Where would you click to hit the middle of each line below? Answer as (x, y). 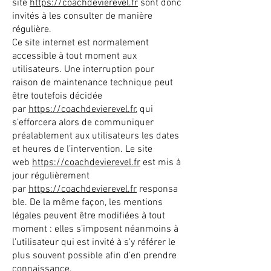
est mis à (161, 163)
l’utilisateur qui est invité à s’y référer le (94, 243)
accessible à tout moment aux (74, 56)
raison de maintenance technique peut (93, 83)
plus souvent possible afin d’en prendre (94, 256)
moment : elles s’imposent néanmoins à (95, 229)
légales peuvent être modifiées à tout (89, 216)
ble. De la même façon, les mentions (87, 203)
